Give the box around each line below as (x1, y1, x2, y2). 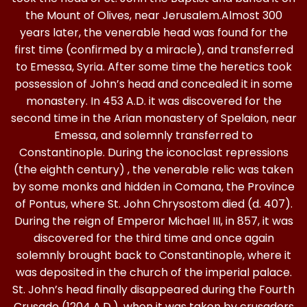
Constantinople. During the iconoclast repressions (19, 145, 288, 160)
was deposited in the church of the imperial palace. (15, 265, 292, 280)
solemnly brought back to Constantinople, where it (16, 247, 291, 263)
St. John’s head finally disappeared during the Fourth (12, 282, 295, 297)
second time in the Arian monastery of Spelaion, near (10, 110, 297, 126)
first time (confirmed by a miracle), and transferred (14, 42, 293, 58)
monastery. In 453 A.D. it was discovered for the (25, 93, 282, 109)
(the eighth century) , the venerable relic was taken (14, 162, 293, 177)
